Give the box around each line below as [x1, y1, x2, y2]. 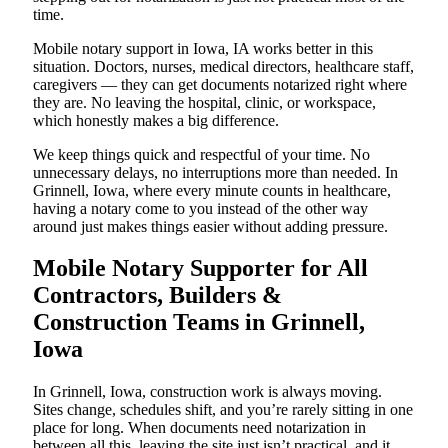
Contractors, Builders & [33, 282, 282, 309]
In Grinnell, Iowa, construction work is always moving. [33, 383, 382, 401]
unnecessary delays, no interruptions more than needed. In [33, 163, 398, 181]
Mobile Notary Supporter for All [33, 255, 368, 282]
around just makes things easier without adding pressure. [33, 217, 388, 235]
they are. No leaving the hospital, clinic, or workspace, [33, 93, 376, 111]
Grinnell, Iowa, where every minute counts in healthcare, [33, 181, 391, 199]
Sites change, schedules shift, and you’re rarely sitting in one [33, 401, 413, 419]
